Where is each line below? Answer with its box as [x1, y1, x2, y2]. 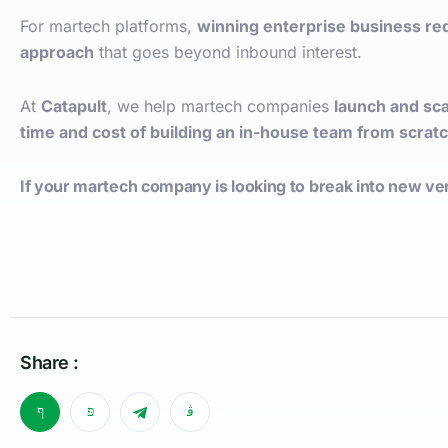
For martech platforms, [20, 15, 197, 36]
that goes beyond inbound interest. [94, 41, 362, 62]
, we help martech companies [107, 95, 334, 116]
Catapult [41, 95, 107, 116]
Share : [20, 351, 79, 373]
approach [20, 41, 94, 62]
